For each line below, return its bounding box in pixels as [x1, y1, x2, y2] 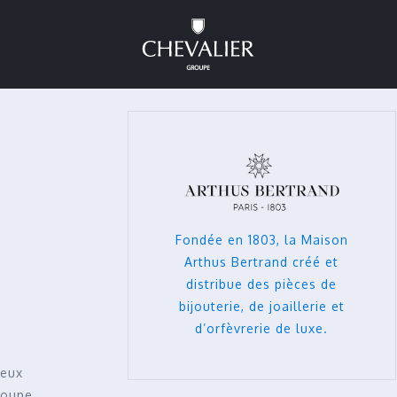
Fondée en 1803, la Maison [175, 231, 348, 247]
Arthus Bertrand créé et [184, 253, 339, 269]
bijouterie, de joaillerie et [178, 298, 345, 314]
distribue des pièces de [186, 276, 338, 292]
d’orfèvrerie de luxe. [195, 320, 329, 336]
